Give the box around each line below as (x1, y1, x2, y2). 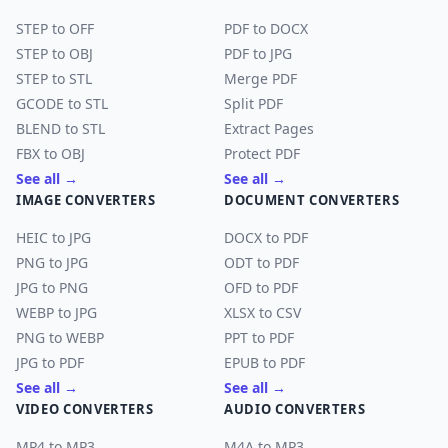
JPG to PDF (16, 353, 84, 372)
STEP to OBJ (16, 44, 93, 63)
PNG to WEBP (16, 328, 104, 347)
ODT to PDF (224, 253, 299, 272)
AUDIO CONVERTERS (224, 400, 366, 418)
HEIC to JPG (16, 228, 91, 247)
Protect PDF (224, 144, 300, 163)
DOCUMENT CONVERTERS (224, 191, 400, 209)
